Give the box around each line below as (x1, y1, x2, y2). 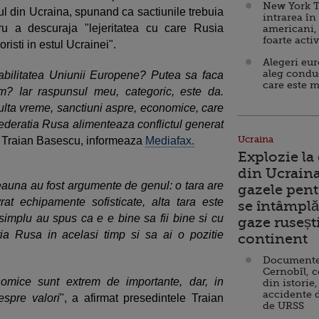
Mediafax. (145, 134, 194, 147)
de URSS (263, 300, 304, 311)
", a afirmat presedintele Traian (59, 291, 224, 304)
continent (238, 231, 308, 247)
